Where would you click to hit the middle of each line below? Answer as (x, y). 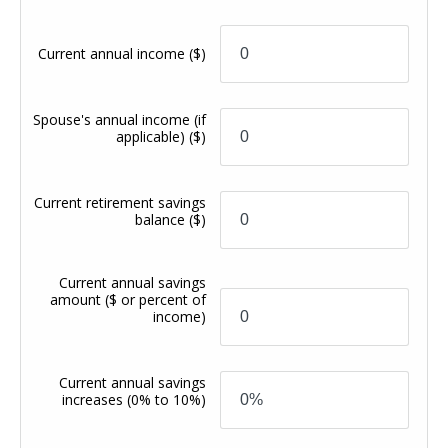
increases (95, 399)
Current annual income (114, 53)
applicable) (153, 136)
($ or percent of (156, 299)
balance (162, 219)
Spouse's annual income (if (120, 119)
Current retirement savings (120, 202)
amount (78, 299)
